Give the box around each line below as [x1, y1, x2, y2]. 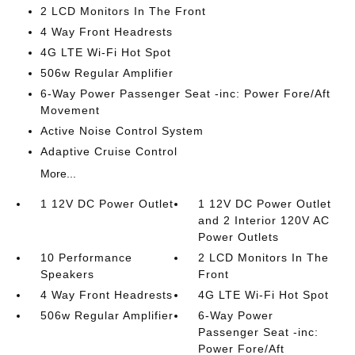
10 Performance [40, 251, 132, 264]
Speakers [40, 268, 94, 281]
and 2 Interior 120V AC [198, 214, 330, 227]
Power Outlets [198, 231, 280, 243]
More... [40, 167, 76, 180]
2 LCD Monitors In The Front [40, 5, 206, 17]
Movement [40, 104, 100, 116]
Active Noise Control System [40, 124, 204, 137]
